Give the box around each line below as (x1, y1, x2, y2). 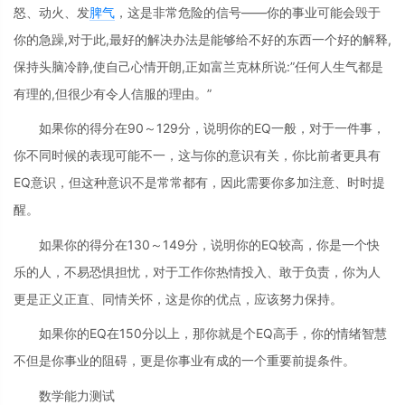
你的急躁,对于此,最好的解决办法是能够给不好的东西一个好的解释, (14, 31, 391, 47)
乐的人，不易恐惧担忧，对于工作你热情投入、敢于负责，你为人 (14, 263, 381, 279)
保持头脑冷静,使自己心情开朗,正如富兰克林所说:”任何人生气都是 (14, 58, 383, 74)
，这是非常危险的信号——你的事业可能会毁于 (115, 4, 381, 20)
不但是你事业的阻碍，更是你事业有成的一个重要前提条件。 (14, 353, 355, 369)
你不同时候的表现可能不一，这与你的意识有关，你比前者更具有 (14, 147, 381, 164)
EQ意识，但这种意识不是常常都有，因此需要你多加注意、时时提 (14, 174, 385, 191)
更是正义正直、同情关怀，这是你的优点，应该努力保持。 (14, 290, 343, 306)
